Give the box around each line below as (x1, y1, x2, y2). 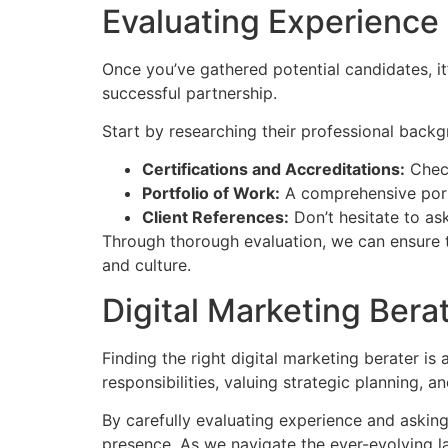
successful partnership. (102, 82, 277, 103)
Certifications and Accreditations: (142, 159, 405, 180)
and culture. (102, 255, 191, 276)
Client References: (142, 207, 289, 228)
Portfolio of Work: (142, 183, 280, 204)
